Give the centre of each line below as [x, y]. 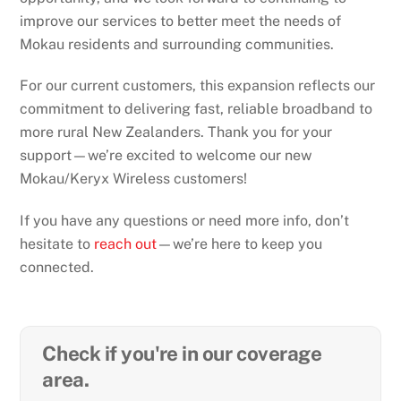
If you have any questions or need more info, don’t [185, 221]
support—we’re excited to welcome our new [166, 156]
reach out [126, 244]
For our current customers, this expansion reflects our [198, 86]
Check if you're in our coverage [182, 354]
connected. [57, 268]
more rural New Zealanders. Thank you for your [176, 132]
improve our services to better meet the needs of [181, 21]
